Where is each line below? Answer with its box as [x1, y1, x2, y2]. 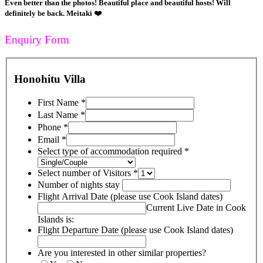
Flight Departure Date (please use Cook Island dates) [38, 225, 235, 235]
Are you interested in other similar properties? [38, 248, 206, 258]
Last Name [38, 110, 80, 120]
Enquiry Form [5, 33, 69, 46]
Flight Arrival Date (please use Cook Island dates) [38, 191, 225, 202]
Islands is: [38, 214, 74, 225]
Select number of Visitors [38, 168, 133, 178]
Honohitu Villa [14, 73, 86, 86]
